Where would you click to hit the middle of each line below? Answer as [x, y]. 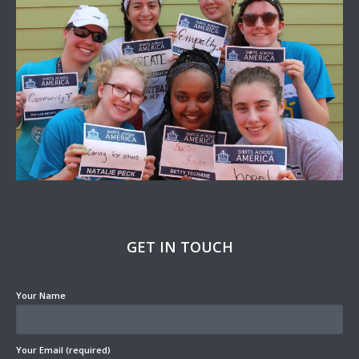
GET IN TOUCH [179, 247]
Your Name [41, 296]
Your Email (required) [63, 350]
